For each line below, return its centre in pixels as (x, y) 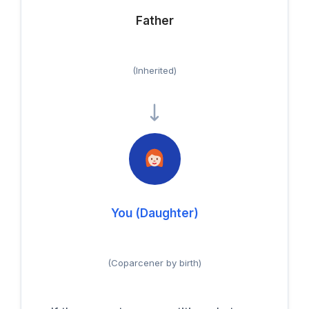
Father (154, 20)
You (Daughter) (154, 212)
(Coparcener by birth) (154, 262)
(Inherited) (154, 70)
